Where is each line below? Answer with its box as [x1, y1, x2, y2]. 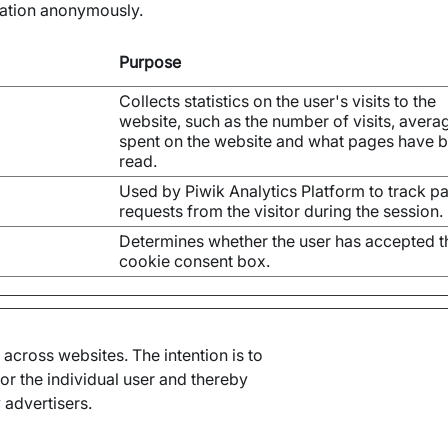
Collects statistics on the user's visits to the [119, 91, 436, 111]
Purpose [119, 52, 181, 72]
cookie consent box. [119, 251, 270, 271]
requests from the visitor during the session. [119, 201, 443, 221]
